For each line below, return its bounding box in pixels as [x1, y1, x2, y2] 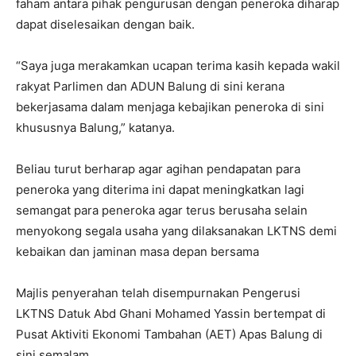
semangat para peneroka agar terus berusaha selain [16, 202, 308, 218]
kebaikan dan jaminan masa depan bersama [16, 243, 259, 259]
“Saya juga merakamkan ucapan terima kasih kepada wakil [16, 57, 340, 73]
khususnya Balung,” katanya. [16, 119, 175, 135]
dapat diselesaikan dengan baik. [16, 16, 195, 32]
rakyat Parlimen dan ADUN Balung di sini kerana [16, 78, 284, 94]
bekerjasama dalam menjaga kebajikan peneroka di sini [16, 99, 324, 114]
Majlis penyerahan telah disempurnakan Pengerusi [16, 284, 300, 300]
